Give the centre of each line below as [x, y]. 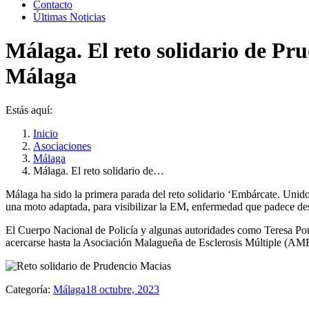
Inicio [46, 133]
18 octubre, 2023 [122, 289]
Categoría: [29, 289]
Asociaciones [62, 146]
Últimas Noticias [69, 17]
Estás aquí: [29, 110]
